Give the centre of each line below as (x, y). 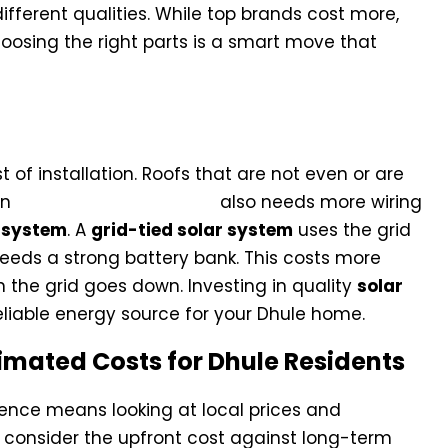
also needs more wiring (318, 202)
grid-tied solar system (192, 230)
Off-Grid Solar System (115, 202)
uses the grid (352, 230)
